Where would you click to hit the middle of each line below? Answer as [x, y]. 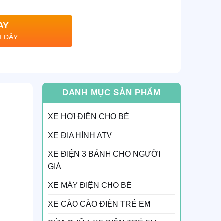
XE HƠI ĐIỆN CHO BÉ [88, 116]
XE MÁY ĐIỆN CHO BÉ [90, 185]
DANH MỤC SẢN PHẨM [111, 92]
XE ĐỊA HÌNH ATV [80, 135]
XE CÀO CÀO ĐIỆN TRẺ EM [99, 204]
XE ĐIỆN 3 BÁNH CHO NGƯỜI [104, 154]
